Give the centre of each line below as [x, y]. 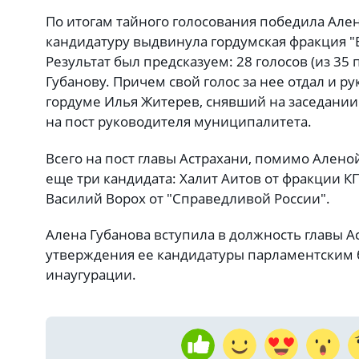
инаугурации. [91, 274]
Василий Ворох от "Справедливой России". [188, 198]
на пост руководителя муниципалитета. [179, 122]
